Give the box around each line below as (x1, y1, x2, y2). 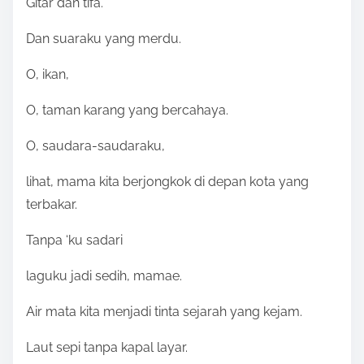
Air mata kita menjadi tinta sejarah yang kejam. (26, 304, 302, 320)
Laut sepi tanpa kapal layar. (26, 340, 188, 356)
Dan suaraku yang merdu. (26, 31, 181, 47)
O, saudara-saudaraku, (26, 138, 165, 154)
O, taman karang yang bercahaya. (26, 102, 228, 119)
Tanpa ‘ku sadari (26, 232, 123, 249)
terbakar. (26, 197, 77, 213)
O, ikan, (26, 67, 69, 83)
